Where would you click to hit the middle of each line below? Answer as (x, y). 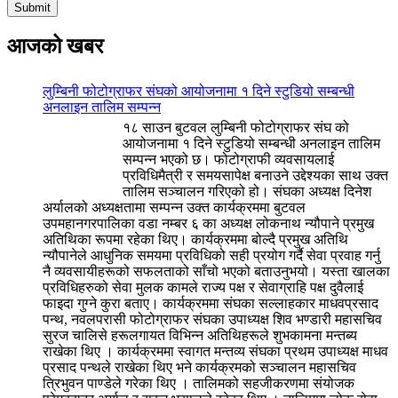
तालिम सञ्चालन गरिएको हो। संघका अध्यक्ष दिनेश (247, 191)
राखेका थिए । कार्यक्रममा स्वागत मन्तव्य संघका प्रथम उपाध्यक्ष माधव (215, 351)
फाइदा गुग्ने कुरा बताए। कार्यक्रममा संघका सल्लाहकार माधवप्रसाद (211, 303)
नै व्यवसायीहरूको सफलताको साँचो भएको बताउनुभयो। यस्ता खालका (216, 271)
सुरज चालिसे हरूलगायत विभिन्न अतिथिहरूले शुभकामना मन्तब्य (200, 335)
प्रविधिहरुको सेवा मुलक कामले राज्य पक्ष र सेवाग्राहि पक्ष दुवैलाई (203, 287)
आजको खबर (55, 46)
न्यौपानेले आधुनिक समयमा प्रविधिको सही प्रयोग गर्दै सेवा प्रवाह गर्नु (211, 255)
